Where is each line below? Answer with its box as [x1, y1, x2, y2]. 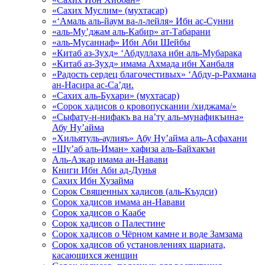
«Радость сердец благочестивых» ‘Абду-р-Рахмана [52, 69, 256, 79]
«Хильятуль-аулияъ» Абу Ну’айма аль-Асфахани [52, 132, 247, 143]
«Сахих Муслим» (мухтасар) [52, 5, 167, 15]
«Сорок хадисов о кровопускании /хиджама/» [52, 101, 237, 111]
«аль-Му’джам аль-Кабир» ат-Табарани [52, 26, 211, 37]
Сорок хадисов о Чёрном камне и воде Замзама [52, 228, 243, 239]
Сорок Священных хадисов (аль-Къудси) [52, 186, 217, 196]
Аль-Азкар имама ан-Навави [52, 154, 168, 164]
